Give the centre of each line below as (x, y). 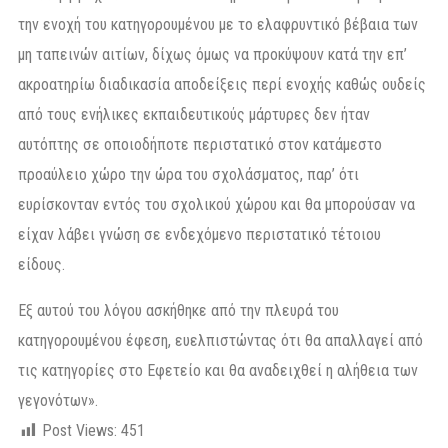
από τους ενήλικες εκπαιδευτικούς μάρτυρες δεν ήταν (194, 114)
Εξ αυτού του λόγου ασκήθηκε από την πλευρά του (178, 310)
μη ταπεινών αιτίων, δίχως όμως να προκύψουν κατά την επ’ (212, 54)
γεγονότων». (58, 400)
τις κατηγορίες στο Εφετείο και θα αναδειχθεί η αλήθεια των (218, 370)
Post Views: (79, 430)
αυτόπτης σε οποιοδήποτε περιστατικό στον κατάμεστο (200, 144)
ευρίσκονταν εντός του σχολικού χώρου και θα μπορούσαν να (216, 204)
